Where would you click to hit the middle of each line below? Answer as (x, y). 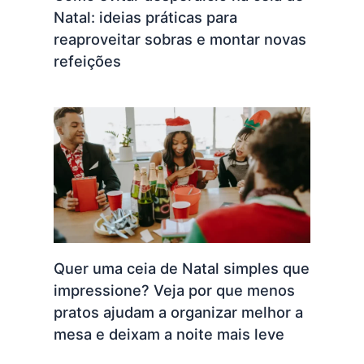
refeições (89, 61)
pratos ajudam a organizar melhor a (178, 312)
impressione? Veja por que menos (174, 290)
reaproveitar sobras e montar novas (180, 39)
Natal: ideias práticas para (145, 17)
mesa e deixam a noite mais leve (171, 334)
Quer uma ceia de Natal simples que (181, 268)
